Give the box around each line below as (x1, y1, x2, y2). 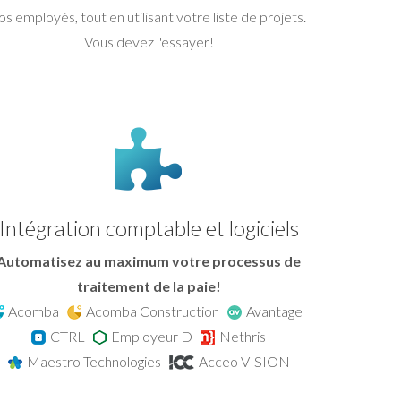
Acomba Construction (86, 302, 227, 320)
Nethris (219, 327, 266, 345)
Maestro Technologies (26, 352, 169, 370)
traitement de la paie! (76, 277, 221, 294)
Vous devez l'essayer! (83, 32, 214, 50)
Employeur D (111, 327, 200, 345)
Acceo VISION (198, 352, 290, 370)
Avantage (246, 302, 308, 320)
